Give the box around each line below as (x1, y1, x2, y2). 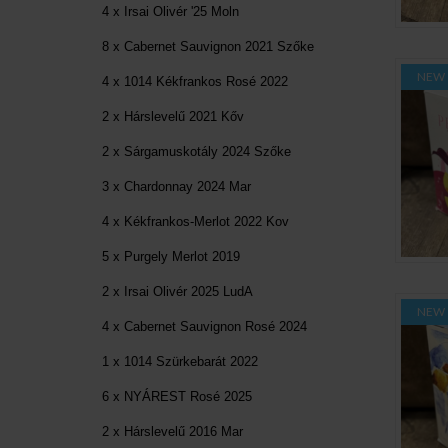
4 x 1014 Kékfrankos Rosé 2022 (102, 73, 288, 89)
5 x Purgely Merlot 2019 (102, 248, 240, 264)
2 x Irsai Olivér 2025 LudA (102, 283, 253, 299)
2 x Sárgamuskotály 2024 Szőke (102, 143, 291, 159)
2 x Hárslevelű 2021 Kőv (102, 108, 244, 124)
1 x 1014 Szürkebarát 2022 (102, 353, 258, 369)
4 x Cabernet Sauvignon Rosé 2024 (102, 318, 307, 334)
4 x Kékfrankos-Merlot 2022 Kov (102, 213, 289, 229)
